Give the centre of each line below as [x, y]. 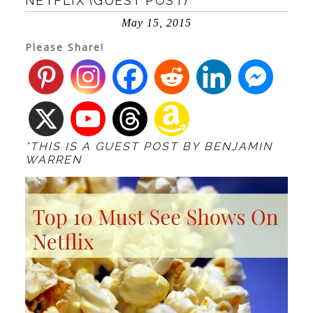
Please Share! [64, 47]
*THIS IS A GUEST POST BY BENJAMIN [148, 146]
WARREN [53, 160]
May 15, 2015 [156, 23]
